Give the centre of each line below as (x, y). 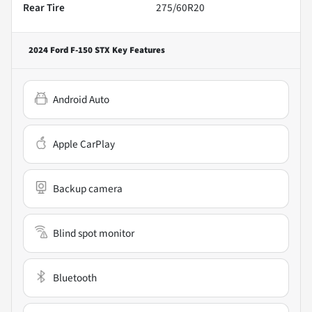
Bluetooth (75, 278)
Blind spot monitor (94, 233)
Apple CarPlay (84, 144)
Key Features (138, 50)
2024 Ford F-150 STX (69, 50)
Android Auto (81, 99)
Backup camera (88, 188)
